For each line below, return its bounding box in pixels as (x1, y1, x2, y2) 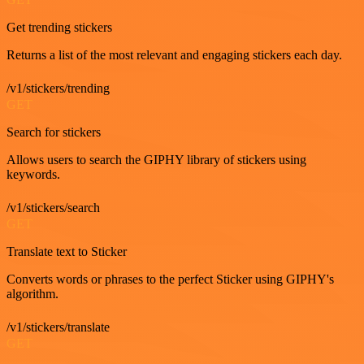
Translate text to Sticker (6, 245, 127, 258)
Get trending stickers (6, 20, 112, 34)
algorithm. (6, 287, 58, 301)
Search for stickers (6, 125, 101, 139)
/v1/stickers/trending (6, 81, 110, 95)
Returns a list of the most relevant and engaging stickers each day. (6, 48, 342, 62)
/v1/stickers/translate (6, 320, 110, 334)
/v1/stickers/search (6, 201, 100, 214)
